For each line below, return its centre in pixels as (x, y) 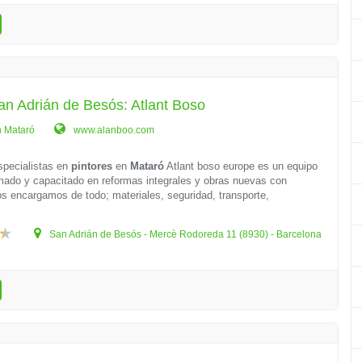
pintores (92, 166)
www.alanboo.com (113, 130)
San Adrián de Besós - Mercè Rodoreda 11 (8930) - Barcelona (185, 234)
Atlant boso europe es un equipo (241, 166)
